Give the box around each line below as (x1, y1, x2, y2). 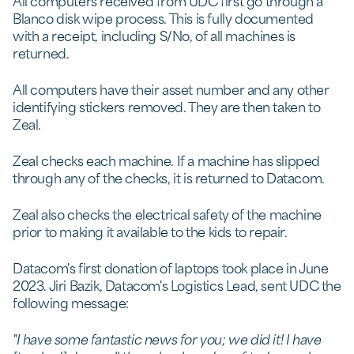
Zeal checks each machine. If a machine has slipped (13, 149, 321, 170)
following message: (13, 292, 129, 312)
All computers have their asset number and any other (13, 78, 330, 99)
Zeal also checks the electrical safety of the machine (13, 203, 322, 224)
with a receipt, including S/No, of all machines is (13, 24, 296, 45)
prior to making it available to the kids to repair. (13, 220, 288, 241)
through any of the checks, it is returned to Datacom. (13, 167, 325, 187)
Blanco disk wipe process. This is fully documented (13, 7, 314, 28)
